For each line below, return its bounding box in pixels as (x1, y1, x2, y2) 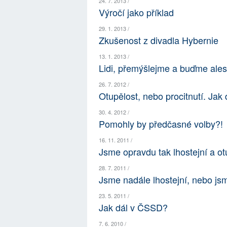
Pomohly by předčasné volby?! (99, 117, 223, 131)
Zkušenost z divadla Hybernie (99, 33, 219, 47)
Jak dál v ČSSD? (99, 201, 168, 214)
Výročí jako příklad (99, 6, 174, 19)
